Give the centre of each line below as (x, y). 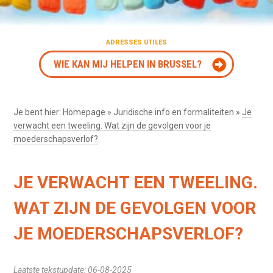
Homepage (84, 112)
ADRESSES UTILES (136, 42)
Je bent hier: (38, 112)
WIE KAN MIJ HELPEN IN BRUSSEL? (127, 64)
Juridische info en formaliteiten (174, 112)
